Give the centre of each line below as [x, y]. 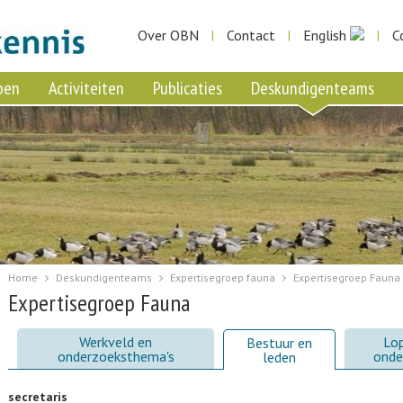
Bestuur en [279, 343]
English [325, 35]
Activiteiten [86, 88]
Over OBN [168, 35]
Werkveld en [116, 342]
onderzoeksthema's [116, 356]
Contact [251, 35]
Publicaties [188, 88]
